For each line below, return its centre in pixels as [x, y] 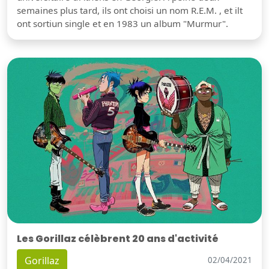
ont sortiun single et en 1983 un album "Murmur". [122, 23]
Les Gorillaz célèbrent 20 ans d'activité [118, 238]
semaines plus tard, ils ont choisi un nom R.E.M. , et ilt [130, 10]
